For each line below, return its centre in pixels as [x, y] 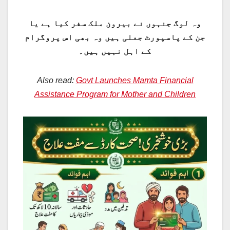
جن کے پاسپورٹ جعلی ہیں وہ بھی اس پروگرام [115, 37]
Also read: [56, 81]
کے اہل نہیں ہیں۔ [115, 51]
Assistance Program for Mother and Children [115, 94]
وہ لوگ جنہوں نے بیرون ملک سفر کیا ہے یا [115, 24]
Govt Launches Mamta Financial [135, 81]
